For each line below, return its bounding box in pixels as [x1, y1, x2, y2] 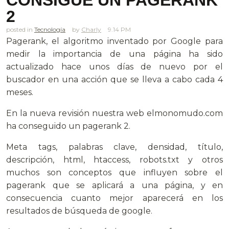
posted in [6, 25, 34, 33]
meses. [6, 87, 33, 97]
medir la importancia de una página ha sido [6, 49, 223, 59]
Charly [81, 25, 101, 33]
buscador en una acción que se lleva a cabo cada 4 [6, 74, 223, 84]
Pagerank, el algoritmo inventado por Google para [6, 36, 223, 46]
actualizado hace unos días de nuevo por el [6, 61, 223, 72]
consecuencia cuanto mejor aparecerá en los [6, 193, 223, 203]
